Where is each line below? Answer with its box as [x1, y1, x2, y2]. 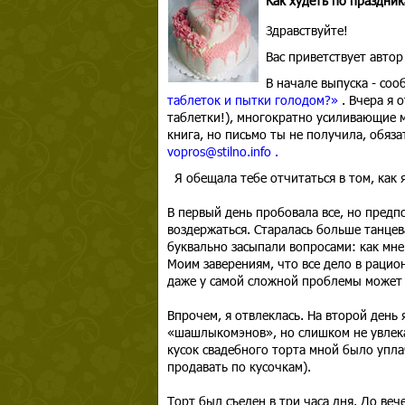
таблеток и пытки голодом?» [166, 91, 338, 108]
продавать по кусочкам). [166, 358, 315, 375]
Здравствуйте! [265, 22, 348, 39]
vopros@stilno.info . [166, 143, 282, 160]
